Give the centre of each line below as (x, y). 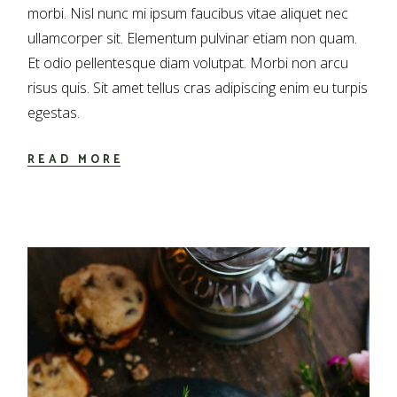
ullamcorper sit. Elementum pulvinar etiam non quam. (193, 38)
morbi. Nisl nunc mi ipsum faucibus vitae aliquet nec (188, 13)
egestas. (54, 113)
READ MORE (76, 160)
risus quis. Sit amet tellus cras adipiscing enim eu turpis (198, 88)
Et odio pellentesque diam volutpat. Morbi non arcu (188, 63)
